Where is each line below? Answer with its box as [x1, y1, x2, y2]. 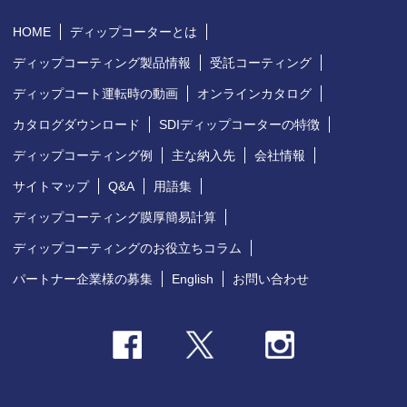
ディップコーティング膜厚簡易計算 [13, 209, 217, 224]
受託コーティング [210, 55, 313, 70]
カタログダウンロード [13, 116, 141, 132]
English [172, 271, 214, 286]
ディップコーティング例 [13, 147, 154, 163]
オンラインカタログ [197, 85, 313, 101]
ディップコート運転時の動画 [13, 85, 179, 101]
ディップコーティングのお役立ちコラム [13, 240, 243, 255]
